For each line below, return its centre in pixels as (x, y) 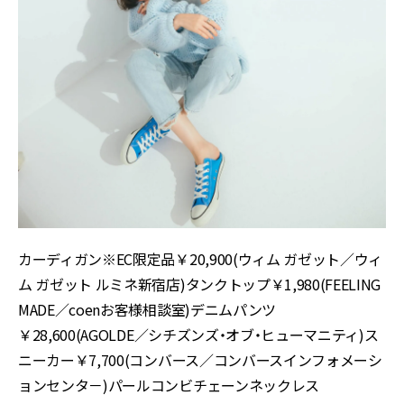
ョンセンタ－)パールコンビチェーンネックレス (169, 386)
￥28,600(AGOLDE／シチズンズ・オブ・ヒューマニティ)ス (198, 335)
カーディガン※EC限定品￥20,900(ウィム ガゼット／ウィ (201, 259)
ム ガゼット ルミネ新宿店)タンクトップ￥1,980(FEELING (200, 285)
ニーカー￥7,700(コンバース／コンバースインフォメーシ (200, 360)
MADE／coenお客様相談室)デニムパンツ (147, 310)
